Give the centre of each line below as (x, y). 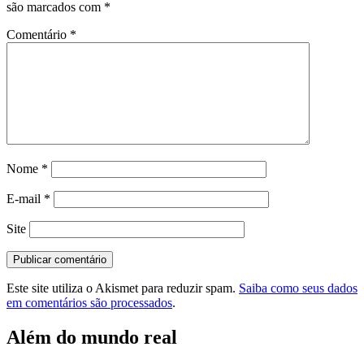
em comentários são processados (89, 303)
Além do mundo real (92, 338)
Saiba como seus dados (298, 288)
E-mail (25, 199)
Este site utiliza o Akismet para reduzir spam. (123, 288)
